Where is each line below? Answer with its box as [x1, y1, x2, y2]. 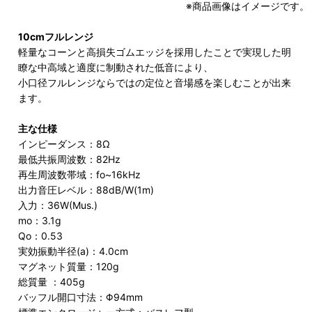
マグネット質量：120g [18, 260, 120, 272]
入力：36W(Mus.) [18, 198, 98, 211]
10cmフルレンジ [18, 30, 94, 42]
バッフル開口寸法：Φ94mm [18, 290, 143, 303]
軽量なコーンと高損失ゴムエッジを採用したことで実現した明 [18, 45, 292, 58]
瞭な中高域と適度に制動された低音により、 [18, 61, 214, 73]
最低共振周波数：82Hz [18, 153, 121, 165]
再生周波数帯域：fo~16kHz [18, 168, 141, 180]
